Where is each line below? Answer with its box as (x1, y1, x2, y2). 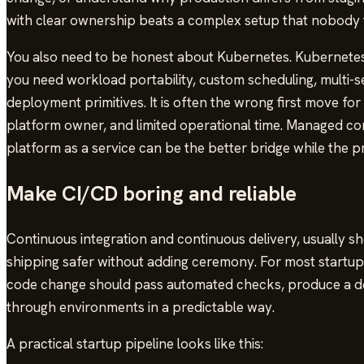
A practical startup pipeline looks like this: (6, 335, 263, 353)
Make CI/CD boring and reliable (6, 180, 297, 208)
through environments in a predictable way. (6, 298, 275, 317)
